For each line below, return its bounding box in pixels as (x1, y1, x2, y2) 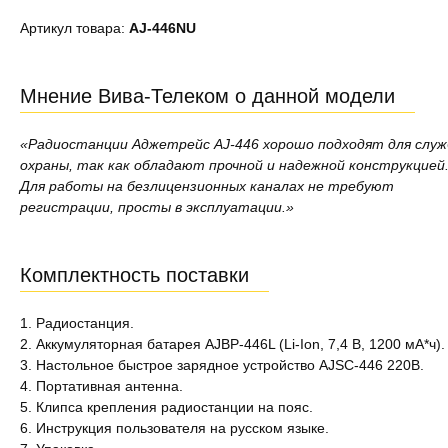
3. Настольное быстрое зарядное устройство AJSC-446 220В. (20, 357, 424, 373)
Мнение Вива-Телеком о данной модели (20, 85, 395, 107)
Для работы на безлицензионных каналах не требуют (20, 178, 394, 194)
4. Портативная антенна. (20, 378, 183, 394)
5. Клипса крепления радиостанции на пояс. (20, 399, 313, 415)
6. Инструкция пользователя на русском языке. (20, 420, 329, 436)
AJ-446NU (129, 20, 196, 36)
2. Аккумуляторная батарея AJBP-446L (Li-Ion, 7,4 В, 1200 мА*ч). (20, 336, 445, 352)
